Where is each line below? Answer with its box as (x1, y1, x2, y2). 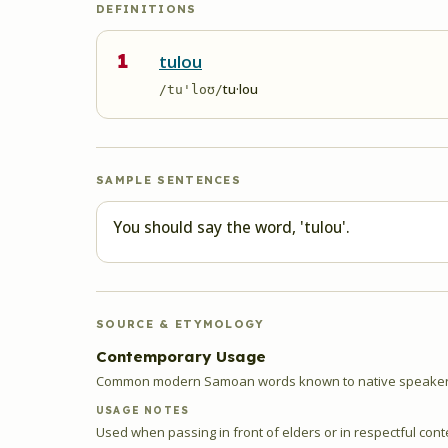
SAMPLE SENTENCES (96, 173, 242, 187)
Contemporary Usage (96, 347, 266, 366)
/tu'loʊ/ (159, 82, 223, 97)
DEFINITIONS (96, 2, 197, 16)
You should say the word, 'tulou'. (113, 216, 350, 238)
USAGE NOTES (96, 404, 190, 417)
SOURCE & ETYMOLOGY (96, 317, 265, 331)
